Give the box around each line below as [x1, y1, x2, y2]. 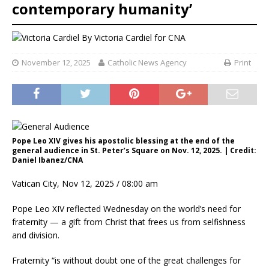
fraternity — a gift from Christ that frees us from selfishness [12, 216, 246, 228]
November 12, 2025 [22, 56, 91, 68]
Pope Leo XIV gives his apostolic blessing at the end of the [12, 135, 235, 146]
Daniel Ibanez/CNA [12, 154, 83, 165]
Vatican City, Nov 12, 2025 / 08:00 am [12, 177, 158, 189]
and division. [12, 229, 59, 241]
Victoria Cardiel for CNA [94, 32, 186, 44]
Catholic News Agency [107, 56, 187, 68]
